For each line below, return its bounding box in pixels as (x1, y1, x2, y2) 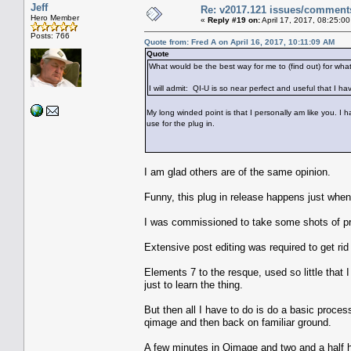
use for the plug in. (147, 118, 215, 128)
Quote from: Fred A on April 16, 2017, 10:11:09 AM (144, 37, 335, 46)
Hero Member (31, 13, 79, 22)
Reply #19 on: (208, 15, 260, 24)
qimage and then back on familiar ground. (144, 316, 331, 328)
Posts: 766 (31, 31, 70, 40)
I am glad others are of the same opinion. (144, 165, 331, 178)
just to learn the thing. (144, 278, 243, 291)
